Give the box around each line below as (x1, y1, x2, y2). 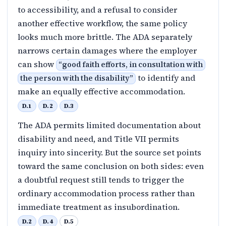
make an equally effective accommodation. (18, 85, 187, 97)
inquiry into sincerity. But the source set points (18, 146, 201, 158)
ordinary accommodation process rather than (18, 187, 195, 199)
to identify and (136, 72, 195, 83)
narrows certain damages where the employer (18, 44, 197, 56)
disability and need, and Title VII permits (18, 133, 179, 144)
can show (18, 58, 56, 70)
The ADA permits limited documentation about (18, 119, 201, 131)
